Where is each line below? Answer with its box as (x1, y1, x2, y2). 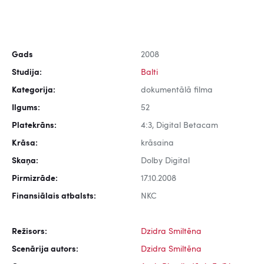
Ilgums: (12, 104, 40, 113)
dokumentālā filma (141, 86, 213, 95)
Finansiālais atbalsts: (12, 192, 96, 201)
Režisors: (12, 227, 47, 236)
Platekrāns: (12, 121, 57, 130)
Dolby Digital (141, 157, 190, 166)
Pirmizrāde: (12, 174, 58, 183)
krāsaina (141, 139, 174, 148)
